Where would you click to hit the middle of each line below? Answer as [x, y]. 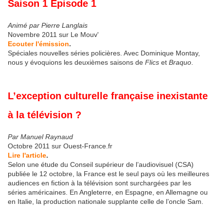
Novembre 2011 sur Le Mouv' [53, 34]
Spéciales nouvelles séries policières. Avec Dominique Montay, [104, 53]
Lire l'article [27, 155]
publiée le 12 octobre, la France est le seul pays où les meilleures [109, 174]
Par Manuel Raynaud [40, 137]
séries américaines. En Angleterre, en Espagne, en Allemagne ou [108, 192]
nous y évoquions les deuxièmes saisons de [76, 62]
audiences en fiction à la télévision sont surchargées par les [100, 183]
